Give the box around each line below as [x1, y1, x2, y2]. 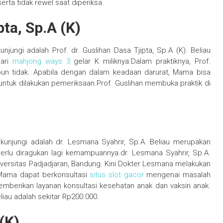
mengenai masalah [143, 170, 211, 180]
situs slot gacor [90, 170, 144, 180]
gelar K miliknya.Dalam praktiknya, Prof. [70, 57, 211, 66]
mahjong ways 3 [12, 57, 70, 66]
